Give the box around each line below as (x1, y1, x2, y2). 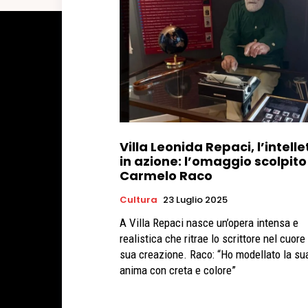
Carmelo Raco (120, 167, 212, 185)
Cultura (120, 193, 157, 207)
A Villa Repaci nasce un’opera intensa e (120, 216, 298, 230)
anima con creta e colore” (120, 263, 236, 278)
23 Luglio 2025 (163, 193, 228, 207)
